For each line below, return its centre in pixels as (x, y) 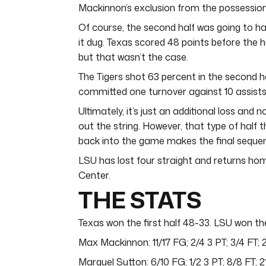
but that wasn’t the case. (133, 57)
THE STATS (140, 199)
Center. (94, 175)
